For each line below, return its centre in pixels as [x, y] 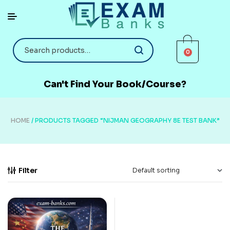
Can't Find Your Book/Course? [115, 84]
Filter [28, 170]
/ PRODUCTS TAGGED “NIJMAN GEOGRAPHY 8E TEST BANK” [124, 120]
